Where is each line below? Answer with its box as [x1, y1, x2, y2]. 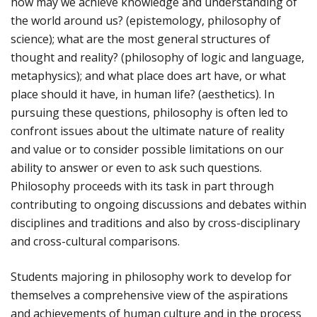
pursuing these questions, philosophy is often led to [11, 105, 288, 121]
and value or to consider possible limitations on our [11, 142, 284, 158]
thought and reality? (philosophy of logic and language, [11, 50, 304, 66]
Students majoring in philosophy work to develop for [11, 269, 292, 285]
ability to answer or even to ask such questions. [11, 160, 262, 176]
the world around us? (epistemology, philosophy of [11, 13, 281, 29]
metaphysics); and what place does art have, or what [11, 68, 286, 84]
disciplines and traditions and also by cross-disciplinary [11, 215, 300, 231]
